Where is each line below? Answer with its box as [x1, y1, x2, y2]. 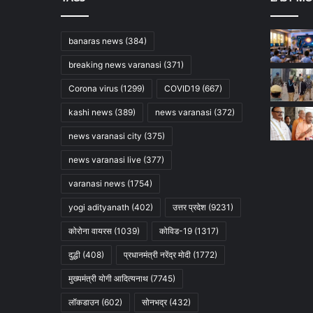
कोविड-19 [159, 225, 192, 236]
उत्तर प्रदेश [173, 201, 206, 212]
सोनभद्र [142, 296, 167, 307]
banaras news [68, 35, 123, 46]
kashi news [68, 106, 112, 117]
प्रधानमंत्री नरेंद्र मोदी [124, 249, 191, 260]
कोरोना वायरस [68, 225, 112, 236]
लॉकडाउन [68, 296, 99, 307]
